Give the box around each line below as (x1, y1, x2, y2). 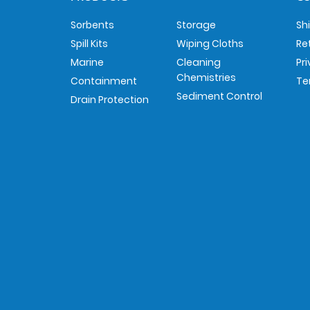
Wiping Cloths (176, 36, 244, 51)
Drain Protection (71, 92, 149, 107)
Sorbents (71, 17, 114, 32)
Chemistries (176, 70, 236, 84)
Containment (71, 73, 137, 88)
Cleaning (176, 55, 221, 69)
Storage (176, 17, 216, 32)
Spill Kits (71, 36, 108, 51)
